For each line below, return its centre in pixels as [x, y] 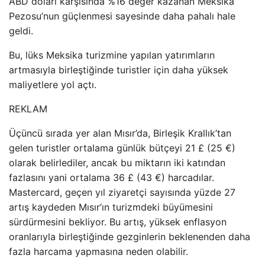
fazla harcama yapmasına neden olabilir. [98, 251]
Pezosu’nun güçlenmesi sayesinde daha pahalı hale [122, 16]
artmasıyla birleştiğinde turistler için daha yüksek [119, 70]
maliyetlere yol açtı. [53, 84]
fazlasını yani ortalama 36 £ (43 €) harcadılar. [112, 177]
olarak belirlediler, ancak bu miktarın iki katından [117, 162]
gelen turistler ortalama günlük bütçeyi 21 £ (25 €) [122, 148]
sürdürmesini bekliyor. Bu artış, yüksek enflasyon [118, 222]
